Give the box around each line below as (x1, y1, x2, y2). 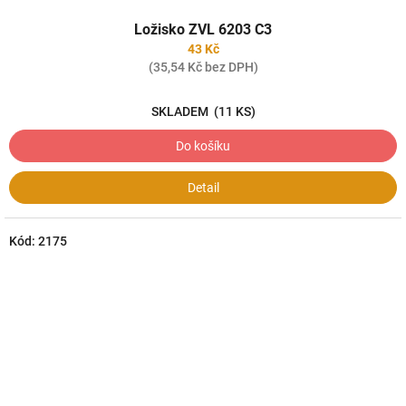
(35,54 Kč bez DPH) (148, 60, 258, 74)
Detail (187, 180, 219, 195)
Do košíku (176, 139, 230, 153)
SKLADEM (150, 104, 214, 119)
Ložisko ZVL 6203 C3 (134, 21, 272, 38)
